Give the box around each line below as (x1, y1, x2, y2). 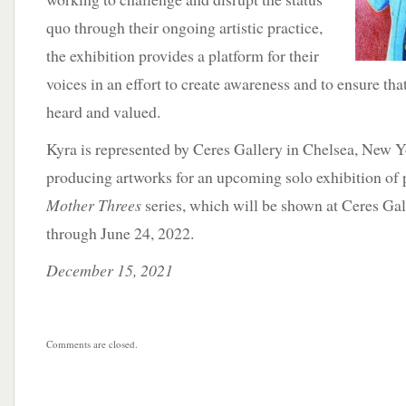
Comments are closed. (46, 337, 138, 351)
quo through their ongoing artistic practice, (46, 16, 323, 38)
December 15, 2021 (46, 259, 173, 281)
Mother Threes (46, 194, 141, 216)
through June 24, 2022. (46, 222, 194, 244)
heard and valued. (46, 101, 160, 122)
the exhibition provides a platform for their (46, 44, 319, 66)
